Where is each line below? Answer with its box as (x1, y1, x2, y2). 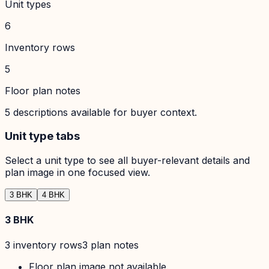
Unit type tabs (5, 129, 80, 144)
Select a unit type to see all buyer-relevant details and (5, 154, 250, 167)
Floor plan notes (5, 84, 80, 97)
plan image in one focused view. (5, 166, 150, 179)
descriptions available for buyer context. (10, 106, 197, 118)
